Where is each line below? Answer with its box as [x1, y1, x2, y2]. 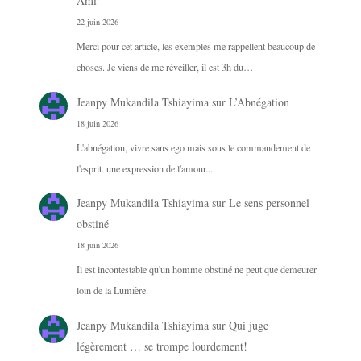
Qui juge [228, 317, 268, 333]
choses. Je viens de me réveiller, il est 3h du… [76, 60, 253, 74]
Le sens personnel [228, 195, 309, 211]
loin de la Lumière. [76, 284, 148, 297]
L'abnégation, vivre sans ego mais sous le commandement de [76, 140, 310, 154]
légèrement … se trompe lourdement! [76, 338, 247, 354]
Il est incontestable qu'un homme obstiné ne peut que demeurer [76, 263, 317, 276]
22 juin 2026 [76, 15, 118, 27]
